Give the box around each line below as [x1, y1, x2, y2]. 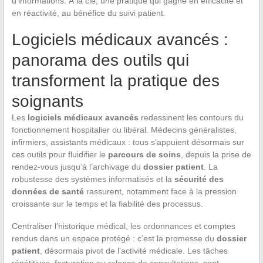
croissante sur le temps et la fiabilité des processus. [11, 198, 203, 208]
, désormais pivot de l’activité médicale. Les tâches [39, 245, 228, 255]
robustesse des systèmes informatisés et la [11, 174, 174, 184]
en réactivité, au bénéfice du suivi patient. [11, 8, 166, 18]
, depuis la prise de [180, 149, 251, 159]
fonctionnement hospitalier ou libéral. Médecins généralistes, [11, 124, 237, 134]
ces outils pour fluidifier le [11, 149, 108, 159]
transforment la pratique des [11, 71, 220, 90]
